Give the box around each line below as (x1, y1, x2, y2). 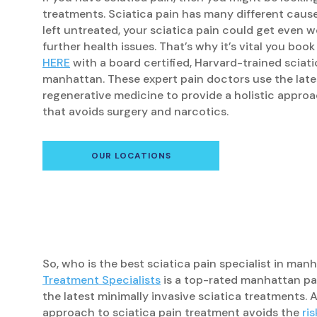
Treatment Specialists (42, 272, 161, 287)
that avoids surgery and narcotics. (42, 103, 229, 119)
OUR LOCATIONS (91, 149, 171, 161)
